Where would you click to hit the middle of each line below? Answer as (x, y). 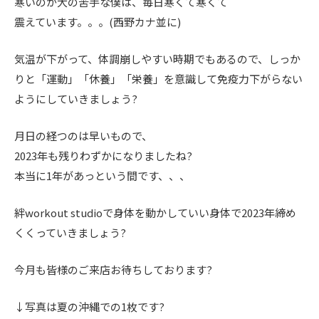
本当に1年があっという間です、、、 (102, 175)
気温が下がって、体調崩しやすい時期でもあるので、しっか (157, 58)
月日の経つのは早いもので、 (83, 135)
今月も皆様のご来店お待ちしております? (113, 269)
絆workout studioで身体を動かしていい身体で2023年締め (155, 212)
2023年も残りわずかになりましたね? (103, 155)
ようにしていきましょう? (76, 98)
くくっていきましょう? (70, 232)
